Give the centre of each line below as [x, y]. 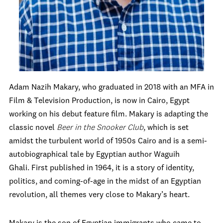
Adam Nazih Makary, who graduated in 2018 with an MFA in [111, 88]
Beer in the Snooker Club [100, 128]
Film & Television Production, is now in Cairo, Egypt [99, 101]
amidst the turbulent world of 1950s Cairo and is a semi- [108, 141]
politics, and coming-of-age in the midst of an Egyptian [105, 182]
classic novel [33, 128]
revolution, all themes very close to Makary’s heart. [100, 195]
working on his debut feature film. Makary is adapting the [109, 114]
